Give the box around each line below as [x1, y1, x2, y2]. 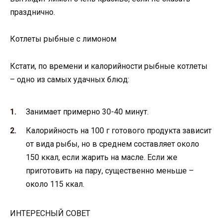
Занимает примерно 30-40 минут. [26, 107, 149, 116]
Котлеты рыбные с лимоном [10, 34, 116, 44]
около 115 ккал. [26, 179, 84, 189]
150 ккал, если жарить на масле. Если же [26, 153, 177, 163]
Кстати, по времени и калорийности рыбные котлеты [10, 61, 208, 71]
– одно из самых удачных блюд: [10, 74, 129, 84]
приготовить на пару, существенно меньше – [26, 166, 194, 176]
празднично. [10, 7, 55, 17]
